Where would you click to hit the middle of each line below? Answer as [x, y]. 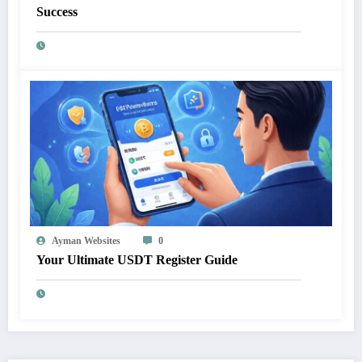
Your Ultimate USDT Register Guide [137, 260]
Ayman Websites [86, 241]
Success [57, 12]
